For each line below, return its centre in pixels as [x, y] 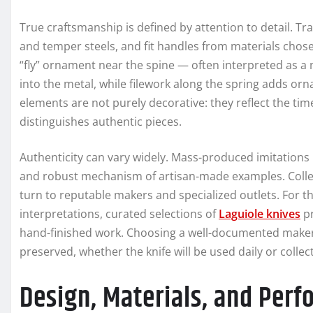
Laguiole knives [260, 214]
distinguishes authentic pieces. [101, 122]
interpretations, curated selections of [119, 214]
